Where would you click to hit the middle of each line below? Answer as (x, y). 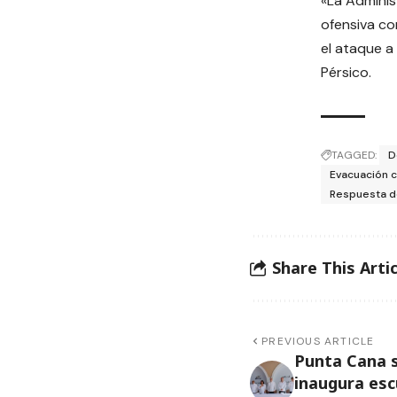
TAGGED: (354, 155)
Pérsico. (346, 72)
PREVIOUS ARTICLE (318, 341)
